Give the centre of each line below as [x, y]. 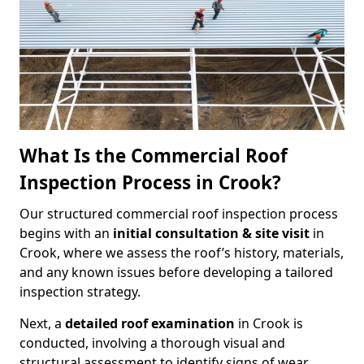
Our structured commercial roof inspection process [179, 214]
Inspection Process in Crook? [150, 183]
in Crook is [269, 324]
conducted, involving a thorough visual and [152, 343]
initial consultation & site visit [213, 234]
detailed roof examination [150, 324]
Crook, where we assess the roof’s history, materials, [182, 253]
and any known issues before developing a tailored [176, 273]
